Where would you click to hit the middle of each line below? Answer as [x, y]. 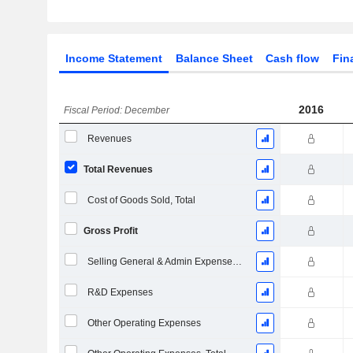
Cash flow [293, 58]
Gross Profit [110, 231]
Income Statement [113, 58]
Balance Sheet [214, 58]
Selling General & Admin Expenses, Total [237, 262]
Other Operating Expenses [144, 323]
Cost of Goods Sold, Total [141, 200]
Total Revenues [118, 169]
